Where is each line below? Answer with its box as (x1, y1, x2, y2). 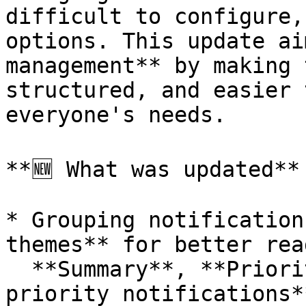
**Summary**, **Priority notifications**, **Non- (5, 257, 31, 281)
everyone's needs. (5, 102, 226, 127)
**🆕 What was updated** (5, 157, 300, 182)
